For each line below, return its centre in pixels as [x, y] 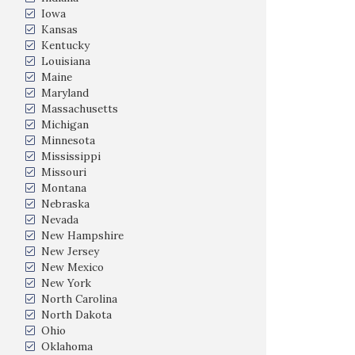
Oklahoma [67, 346]
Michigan [65, 124]
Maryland [65, 93]
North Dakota [76, 315]
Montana [64, 188]
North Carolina [79, 299]
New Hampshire [82, 235]
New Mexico [73, 267]
